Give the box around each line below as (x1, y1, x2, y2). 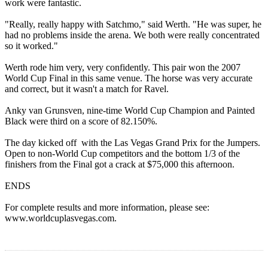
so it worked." (5, 41, 58, 51)
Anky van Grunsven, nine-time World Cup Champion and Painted (5, 105, 255, 116)
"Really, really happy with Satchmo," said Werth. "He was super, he (5, 19, 261, 30)
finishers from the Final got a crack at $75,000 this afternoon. (5, 159, 237, 170)
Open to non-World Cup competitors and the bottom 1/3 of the (5, 148, 240, 159)
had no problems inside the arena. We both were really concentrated (5, 30, 260, 41)
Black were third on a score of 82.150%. (5, 116, 160, 127)
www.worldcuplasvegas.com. (5, 213, 117, 224)
